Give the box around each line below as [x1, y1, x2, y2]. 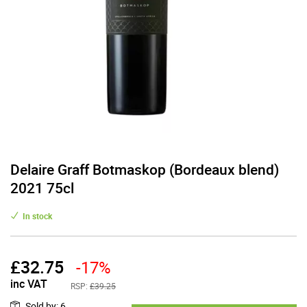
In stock [23, 210, 52, 221]
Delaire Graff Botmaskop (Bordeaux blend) [10, 160, 279, 179]
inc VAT [10, 275, 47, 291]
